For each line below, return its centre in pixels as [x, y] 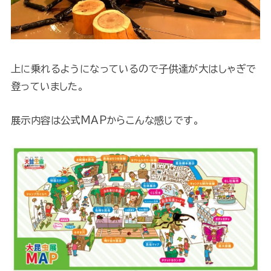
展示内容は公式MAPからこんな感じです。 [105, 120]
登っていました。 [47, 87]
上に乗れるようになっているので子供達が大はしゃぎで [133, 69]
